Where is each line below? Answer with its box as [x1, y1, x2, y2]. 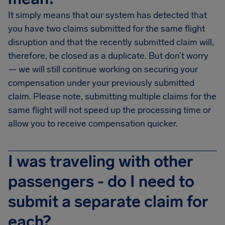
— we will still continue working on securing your [8, 64, 198, 75]
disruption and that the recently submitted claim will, [8, 37, 214, 48]
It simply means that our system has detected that [8, 10, 207, 21]
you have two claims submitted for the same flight [8, 23, 205, 34]
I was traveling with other [8, 152, 193, 171]
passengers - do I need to [8, 172, 194, 191]
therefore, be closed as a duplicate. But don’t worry [8, 50, 208, 61]
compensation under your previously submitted [8, 77, 194, 88]
